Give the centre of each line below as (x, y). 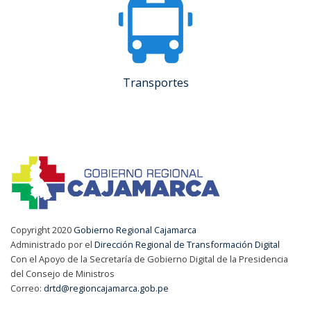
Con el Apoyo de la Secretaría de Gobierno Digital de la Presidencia (149, 259)
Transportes (155, 83)
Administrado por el (52, 244)
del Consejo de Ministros (62, 273)
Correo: (27, 288)
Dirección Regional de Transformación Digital (187, 244)
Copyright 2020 (42, 229)
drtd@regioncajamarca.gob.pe (106, 288)
